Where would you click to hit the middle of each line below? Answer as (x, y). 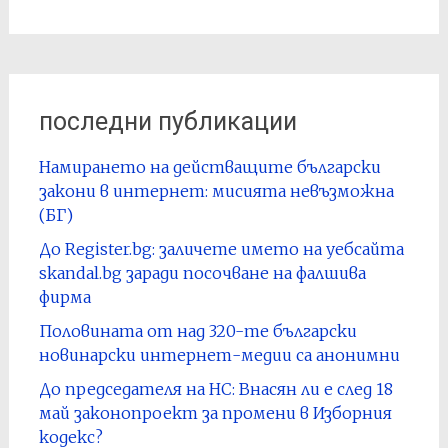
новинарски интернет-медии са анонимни (219, 355)
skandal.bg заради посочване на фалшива (202, 273)
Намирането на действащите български (209, 167)
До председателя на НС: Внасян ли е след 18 (215, 389)
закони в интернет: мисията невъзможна (216, 191)
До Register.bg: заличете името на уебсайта (221, 249)
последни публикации (167, 121)
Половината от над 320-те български (197, 331)
